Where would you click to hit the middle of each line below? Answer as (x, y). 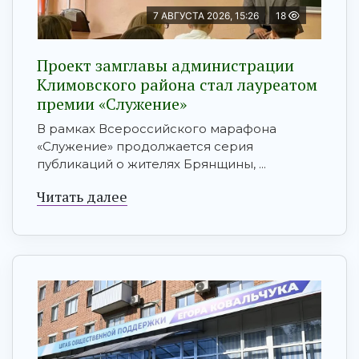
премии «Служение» (112, 104)
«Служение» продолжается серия (145, 147)
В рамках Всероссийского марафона (157, 129)
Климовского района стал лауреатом (177, 85)
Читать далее (82, 197)
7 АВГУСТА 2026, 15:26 (206, 16)
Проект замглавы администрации (165, 66)
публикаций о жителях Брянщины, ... (151, 164)
